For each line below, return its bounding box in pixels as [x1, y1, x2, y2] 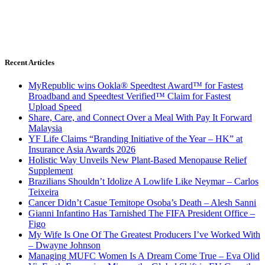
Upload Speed [28, 102, 82, 112]
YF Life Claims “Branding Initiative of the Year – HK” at [28, 134, 243, 144]
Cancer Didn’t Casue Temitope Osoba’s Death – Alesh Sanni [28, 198, 256, 208]
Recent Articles [5, 58, 54, 67]
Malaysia [28, 123, 62, 134]
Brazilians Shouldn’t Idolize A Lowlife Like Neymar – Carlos [28, 176, 258, 187]
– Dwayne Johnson [28, 240, 101, 251]
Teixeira [28, 187, 59, 198]
